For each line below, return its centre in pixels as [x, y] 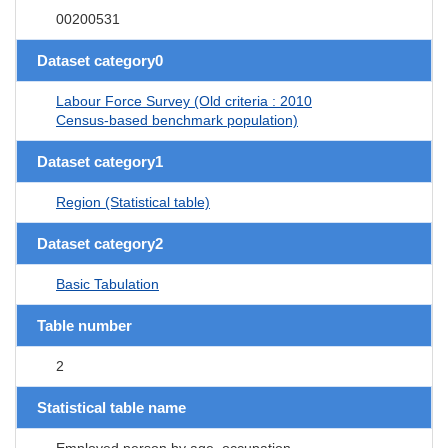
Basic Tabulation [107, 283]
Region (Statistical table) [133, 201]
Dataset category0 [100, 60]
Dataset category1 [100, 161]
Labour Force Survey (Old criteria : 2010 [184, 100]
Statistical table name [111, 407]
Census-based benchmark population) [177, 119]
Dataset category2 [100, 243]
